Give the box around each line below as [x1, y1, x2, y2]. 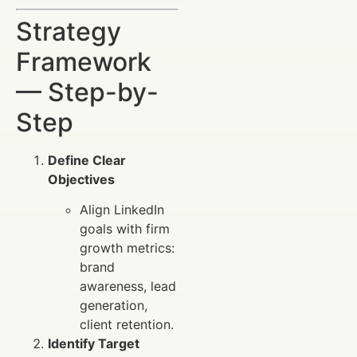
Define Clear [48, 151, 126, 168]
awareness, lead [80, 277, 176, 294]
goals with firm [80, 220, 170, 237]
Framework [16, 45, 151, 77]
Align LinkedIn [80, 201, 164, 218]
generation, [80, 296, 147, 313]
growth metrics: [80, 239, 175, 256]
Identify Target [48, 335, 139, 351]
